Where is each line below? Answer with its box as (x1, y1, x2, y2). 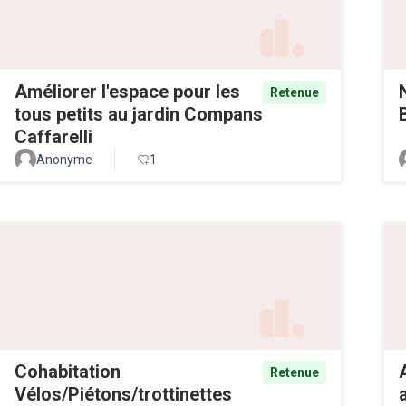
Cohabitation (14, 361, 121, 383)
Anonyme (36, 151, 92, 167)
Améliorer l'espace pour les (14, 80, 240, 102)
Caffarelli (14, 125, 92, 148)
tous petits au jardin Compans (14, 102, 263, 125)
